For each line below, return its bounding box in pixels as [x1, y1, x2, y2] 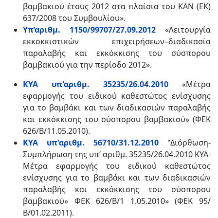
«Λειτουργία [156, 24, 211, 35]
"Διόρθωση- [167, 137, 211, 148]
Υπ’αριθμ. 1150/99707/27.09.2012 [23, 24, 156, 35]
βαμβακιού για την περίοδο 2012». [23, 59, 152, 70]
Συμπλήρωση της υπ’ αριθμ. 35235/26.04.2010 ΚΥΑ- [23, 149, 211, 160]
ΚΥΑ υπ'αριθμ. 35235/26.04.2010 [23, 79, 168, 90]
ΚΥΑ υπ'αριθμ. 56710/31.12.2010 [23, 137, 159, 148]
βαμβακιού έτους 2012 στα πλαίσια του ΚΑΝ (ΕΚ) [23, 1, 211, 12]
